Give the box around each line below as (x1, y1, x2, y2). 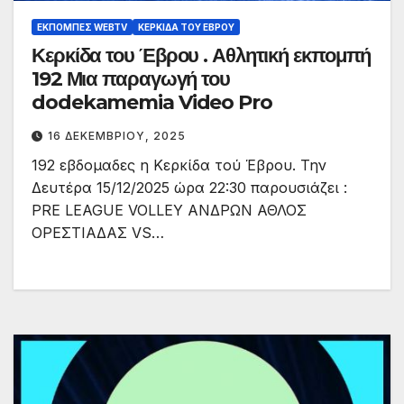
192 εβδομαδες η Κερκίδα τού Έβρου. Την (32, 156, 326, 175)
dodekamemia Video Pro (32, 90, 272, 115)
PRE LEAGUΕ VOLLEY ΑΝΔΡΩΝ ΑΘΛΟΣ (32, 201, 307, 220)
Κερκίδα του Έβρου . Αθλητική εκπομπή (32, 43, 372, 69)
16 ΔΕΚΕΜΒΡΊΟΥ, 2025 (48, 129, 186, 143)
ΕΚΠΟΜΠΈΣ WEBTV (37, 22, 127, 33)
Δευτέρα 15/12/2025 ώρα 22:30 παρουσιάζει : (32, 179, 347, 197)
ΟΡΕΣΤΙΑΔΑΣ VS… (32, 224, 164, 243)
